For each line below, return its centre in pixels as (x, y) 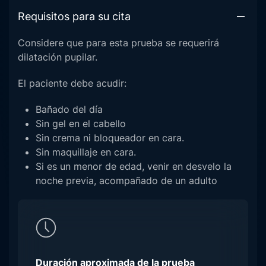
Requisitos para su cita (74, 16)
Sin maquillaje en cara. (86, 152)
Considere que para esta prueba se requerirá (118, 43)
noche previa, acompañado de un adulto (126, 181)
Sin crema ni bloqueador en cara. (110, 138)
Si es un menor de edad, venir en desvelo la (134, 167)
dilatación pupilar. (59, 57)
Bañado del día (69, 110)
